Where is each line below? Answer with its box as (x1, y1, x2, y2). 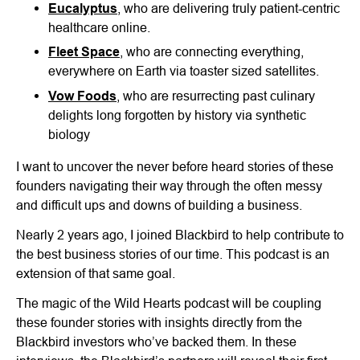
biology (48, 126, 90, 141)
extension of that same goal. (16, 266, 175, 280)
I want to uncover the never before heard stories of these (16, 159, 333, 174)
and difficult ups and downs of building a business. (16, 198, 302, 213)
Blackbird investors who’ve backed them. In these (16, 333, 297, 349)
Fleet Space (48, 44, 120, 60)
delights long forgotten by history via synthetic (48, 107, 306, 122)
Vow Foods (48, 88, 117, 104)
